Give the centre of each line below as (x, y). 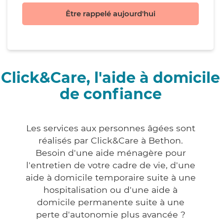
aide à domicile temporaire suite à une (110, 178)
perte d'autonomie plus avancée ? (110, 215)
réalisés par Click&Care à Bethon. (110, 141)
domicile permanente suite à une (110, 202)
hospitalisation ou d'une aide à (110, 190)
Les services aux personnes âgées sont (110, 128)
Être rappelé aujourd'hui (110, 14)
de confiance (110, 94)
